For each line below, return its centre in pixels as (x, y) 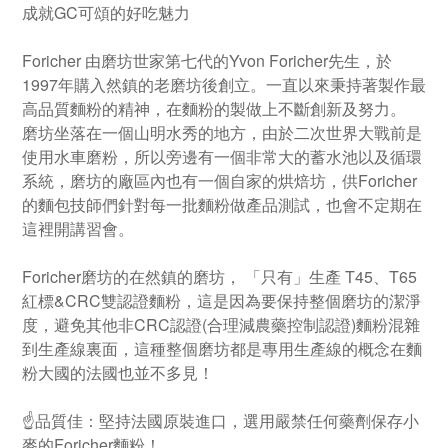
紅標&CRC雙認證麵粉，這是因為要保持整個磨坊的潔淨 (221, 300)
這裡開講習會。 (78, 228)
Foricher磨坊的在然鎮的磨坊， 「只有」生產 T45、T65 (219, 276)
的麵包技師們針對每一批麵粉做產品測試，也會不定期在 (222, 204)
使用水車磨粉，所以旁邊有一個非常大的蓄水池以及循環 (222, 156)
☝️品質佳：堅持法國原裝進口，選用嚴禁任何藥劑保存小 (220, 420)
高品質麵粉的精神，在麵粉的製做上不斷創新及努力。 (214, 108)
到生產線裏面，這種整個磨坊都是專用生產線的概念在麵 (222, 348)
